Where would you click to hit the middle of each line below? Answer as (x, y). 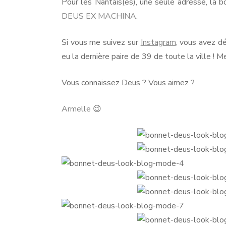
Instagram (158, 42)
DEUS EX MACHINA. (100, 16)
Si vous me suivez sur (101, 42)
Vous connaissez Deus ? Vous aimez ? (128, 82)
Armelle (76, 109)
